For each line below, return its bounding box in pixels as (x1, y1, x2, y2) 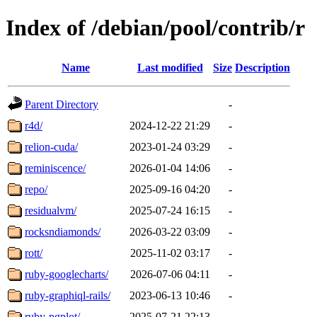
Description (235, 61, 290, 74)
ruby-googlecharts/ (25, 267, 108, 280)
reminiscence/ (25, 161, 86, 174)
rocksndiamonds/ (25, 225, 100, 238)
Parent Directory (25, 98, 98, 110)
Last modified (137, 61, 203, 74)
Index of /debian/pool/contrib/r (6, 15, 305, 41)
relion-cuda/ (25, 140, 78, 153)
